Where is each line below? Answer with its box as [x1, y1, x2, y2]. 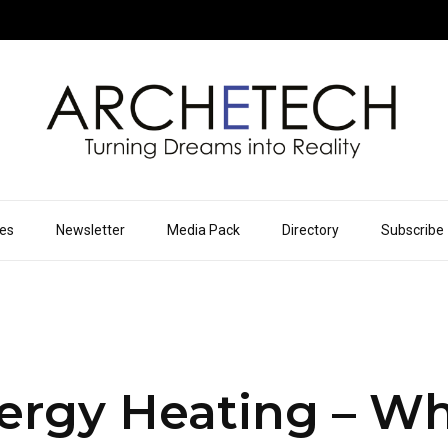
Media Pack [166, 222, 240, 238]
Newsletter [55, 222, 125, 238]
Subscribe [380, 222, 444, 238]
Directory [281, 222, 339, 238]
